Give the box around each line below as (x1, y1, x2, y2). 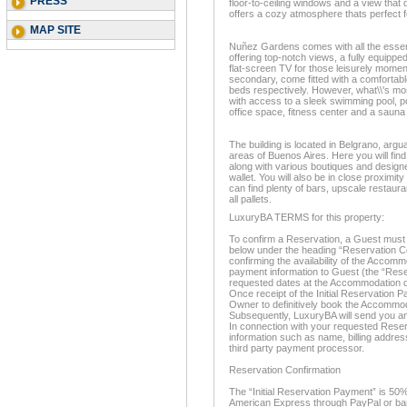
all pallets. (229, 194, 272, 204)
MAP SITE (30, 24, 81, 36)
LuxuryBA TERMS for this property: (229, 212, 384, 223)
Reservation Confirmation (229, 364, 341, 375)
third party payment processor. (229, 342, 364, 353)
